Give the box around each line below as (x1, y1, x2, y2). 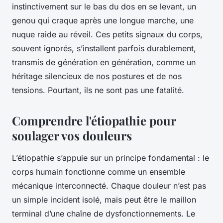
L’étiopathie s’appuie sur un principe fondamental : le (12, 153, 209, 163)
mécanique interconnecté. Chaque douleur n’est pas (12, 181, 206, 191)
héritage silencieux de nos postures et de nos (12, 71, 182, 82)
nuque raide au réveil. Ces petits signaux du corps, (12, 29, 203, 40)
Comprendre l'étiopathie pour (12, 112, 176, 129)
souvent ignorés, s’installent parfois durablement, (12, 43, 196, 54)
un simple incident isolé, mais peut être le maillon (12, 195, 196, 205)
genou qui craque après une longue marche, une (12, 15, 194, 26)
